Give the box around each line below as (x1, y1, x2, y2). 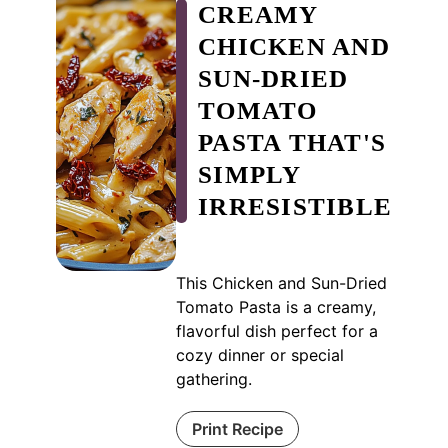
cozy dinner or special (175, 344, 344, 365)
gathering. (175, 368, 252, 389)
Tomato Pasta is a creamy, (175, 296, 376, 317)
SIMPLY (198, 161, 301, 189)
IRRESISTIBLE (198, 193, 392, 221)
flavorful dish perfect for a (175, 320, 378, 341)
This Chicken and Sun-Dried (175, 272, 387, 293)
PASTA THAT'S (198, 129, 386, 157)
